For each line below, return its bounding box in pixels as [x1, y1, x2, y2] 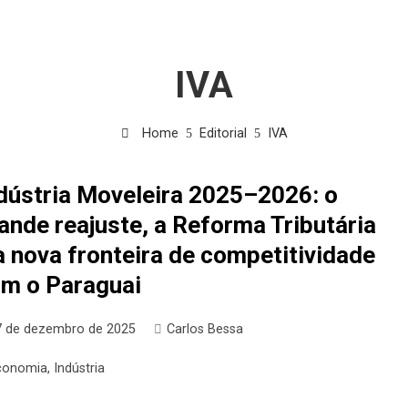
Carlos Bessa [167, 321, 244, 337]
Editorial [199, 125, 247, 141]
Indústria [54, 360, 106, 376]
